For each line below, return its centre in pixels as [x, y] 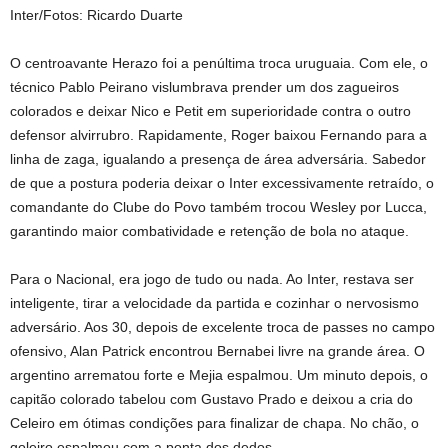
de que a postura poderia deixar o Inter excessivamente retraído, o [222, 182]
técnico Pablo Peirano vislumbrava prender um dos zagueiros [204, 86]
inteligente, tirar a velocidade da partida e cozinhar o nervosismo [214, 302]
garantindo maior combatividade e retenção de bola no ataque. [209, 230]
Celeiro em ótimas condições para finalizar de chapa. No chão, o [214, 422]
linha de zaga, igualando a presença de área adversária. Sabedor [218, 158]
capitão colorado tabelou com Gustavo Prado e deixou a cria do [211, 398]
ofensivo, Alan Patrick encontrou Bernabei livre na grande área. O [217, 350]
